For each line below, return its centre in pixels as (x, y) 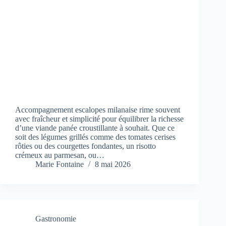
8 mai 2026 (113, 164)
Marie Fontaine (60, 164)
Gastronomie (56, 219)
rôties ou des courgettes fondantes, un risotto (86, 146)
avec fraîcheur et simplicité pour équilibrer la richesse (99, 119)
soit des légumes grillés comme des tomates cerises (95, 137)
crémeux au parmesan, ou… (60, 155)
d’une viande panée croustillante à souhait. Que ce (95, 128)
